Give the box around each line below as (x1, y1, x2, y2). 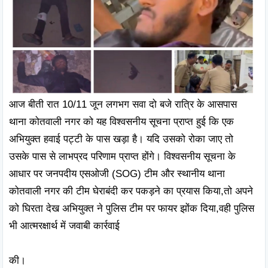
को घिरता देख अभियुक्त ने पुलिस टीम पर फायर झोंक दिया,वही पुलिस (9, 202, 254, 214)
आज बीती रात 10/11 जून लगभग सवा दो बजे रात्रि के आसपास (9, 98, 237, 110)
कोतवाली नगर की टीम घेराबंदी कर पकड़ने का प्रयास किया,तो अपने (9, 185, 253, 197)
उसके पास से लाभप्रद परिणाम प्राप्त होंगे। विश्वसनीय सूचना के (9, 150, 236, 162)
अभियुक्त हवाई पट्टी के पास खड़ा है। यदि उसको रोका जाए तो (9, 133, 233, 145)
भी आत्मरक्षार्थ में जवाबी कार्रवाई (9, 220, 120, 232)
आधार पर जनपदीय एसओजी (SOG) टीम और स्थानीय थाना (9, 167, 225, 179)
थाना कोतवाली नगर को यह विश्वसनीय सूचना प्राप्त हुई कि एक (9, 115, 234, 127)
